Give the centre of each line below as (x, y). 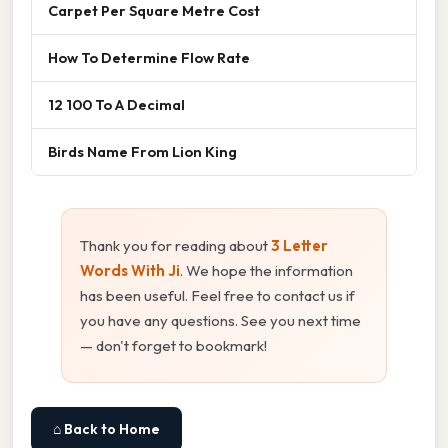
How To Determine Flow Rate (149, 57)
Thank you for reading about (175, 245)
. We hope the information (266, 270)
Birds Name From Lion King (142, 151)
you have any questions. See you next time (220, 320)
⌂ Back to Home (106, 428)
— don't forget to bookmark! (173, 345)
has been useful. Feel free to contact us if (217, 295)
